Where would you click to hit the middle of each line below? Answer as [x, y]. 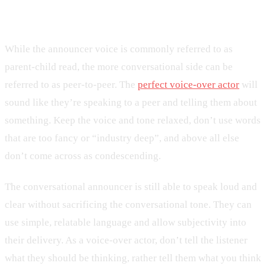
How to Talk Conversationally [109, 12]
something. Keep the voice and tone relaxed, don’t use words [133, 121]
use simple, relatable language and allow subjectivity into [126, 222]
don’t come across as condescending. [83, 156]
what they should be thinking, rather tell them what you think [133, 258]
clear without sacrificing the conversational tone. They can [128, 205]
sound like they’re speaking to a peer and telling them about [131, 103]
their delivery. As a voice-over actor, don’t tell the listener [126, 240]
